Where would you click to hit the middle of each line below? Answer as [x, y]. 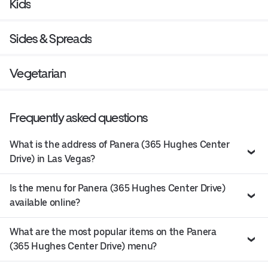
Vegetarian [38, 74]
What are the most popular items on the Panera [113, 232]
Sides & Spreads [51, 39]
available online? [45, 203]
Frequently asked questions [79, 118]
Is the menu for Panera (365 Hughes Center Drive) [118, 188]
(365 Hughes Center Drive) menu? [83, 246]
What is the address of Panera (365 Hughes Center [120, 145]
